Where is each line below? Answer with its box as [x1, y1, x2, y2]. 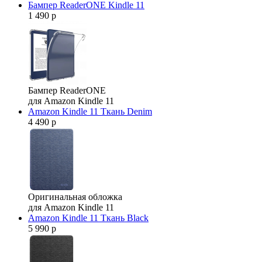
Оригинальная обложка [28, 191, 122, 202]
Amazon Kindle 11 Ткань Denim [28, 106, 152, 116]
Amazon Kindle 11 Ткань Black [28, 212, 149, 223]
